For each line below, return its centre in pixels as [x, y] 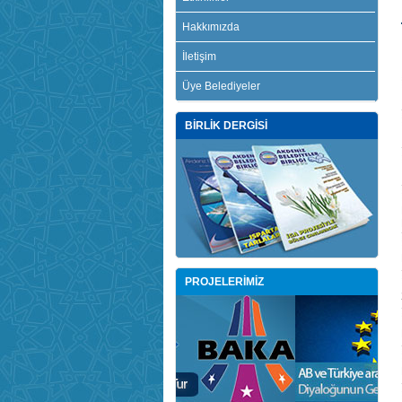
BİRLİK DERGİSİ [226, 126]
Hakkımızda [211, 27]
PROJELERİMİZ [224, 282]
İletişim [199, 57]
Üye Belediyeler [221, 86]
